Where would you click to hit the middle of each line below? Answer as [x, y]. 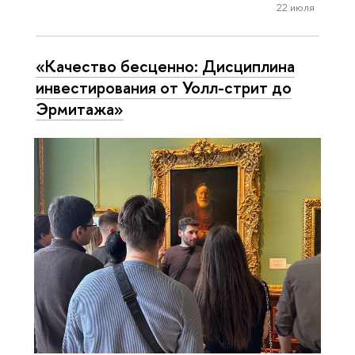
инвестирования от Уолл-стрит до [164, 88]
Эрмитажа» [80, 109]
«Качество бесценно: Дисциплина [165, 66]
